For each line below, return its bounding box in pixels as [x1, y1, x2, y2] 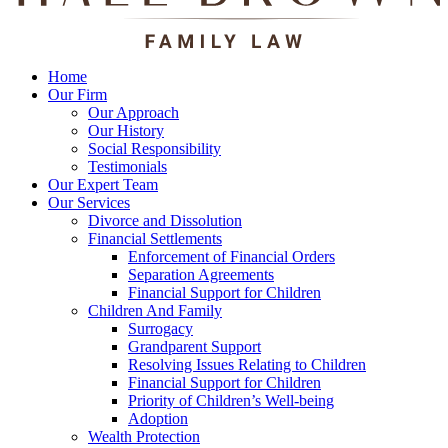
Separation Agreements [128, 266, 274, 284]
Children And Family [88, 302, 222, 320]
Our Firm [48, 86, 107, 104]
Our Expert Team [48, 176, 158, 194]
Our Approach [88, 104, 179, 122]
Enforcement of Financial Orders [128, 248, 335, 266]
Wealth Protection [88, 428, 200, 446]
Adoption [128, 410, 188, 428]
